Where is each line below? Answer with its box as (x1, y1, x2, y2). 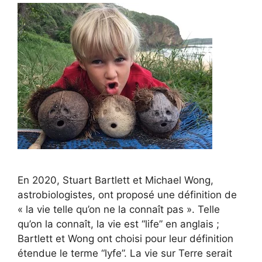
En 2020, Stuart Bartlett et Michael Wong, (18, 174, 213, 186)
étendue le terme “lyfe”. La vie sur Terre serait (18, 247, 232, 259)
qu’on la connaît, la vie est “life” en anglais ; (18, 218, 219, 230)
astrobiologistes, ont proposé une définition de (18, 189, 237, 201)
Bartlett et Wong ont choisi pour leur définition (18, 233, 233, 244)
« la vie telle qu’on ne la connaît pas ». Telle (18, 204, 220, 215)
